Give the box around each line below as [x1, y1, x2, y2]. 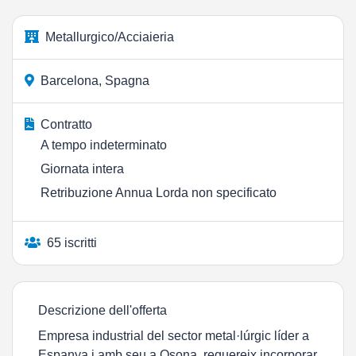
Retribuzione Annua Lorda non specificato [41, 186, 277, 199]
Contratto [41, 118, 92, 131]
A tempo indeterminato [41, 138, 167, 152]
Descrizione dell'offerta [38, 304, 167, 317]
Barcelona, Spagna [41, 74, 149, 87]
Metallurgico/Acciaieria [45, 30, 174, 44]
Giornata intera [41, 162, 124, 176]
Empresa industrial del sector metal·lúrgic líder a [38, 329, 309, 342]
